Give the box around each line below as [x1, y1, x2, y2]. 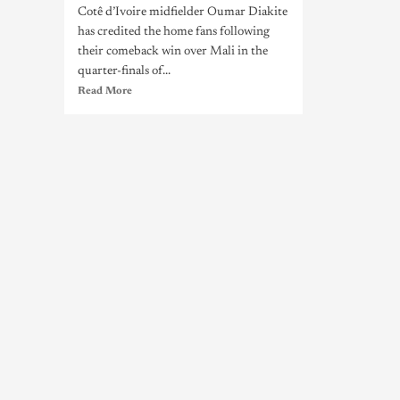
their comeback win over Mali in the [78, 46, 268, 58]
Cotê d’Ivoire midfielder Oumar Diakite [78, 6, 287, 19]
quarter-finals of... [78, 65, 171, 78]
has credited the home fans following [78, 26, 270, 38]
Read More [78, 86, 132, 96]
